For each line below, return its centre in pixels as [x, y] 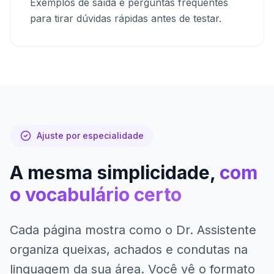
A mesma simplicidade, [115, 172]
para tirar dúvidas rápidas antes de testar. [126, 18]
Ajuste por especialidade [90, 135]
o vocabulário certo [96, 194]
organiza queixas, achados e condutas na [129, 250]
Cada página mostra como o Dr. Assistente [133, 230]
